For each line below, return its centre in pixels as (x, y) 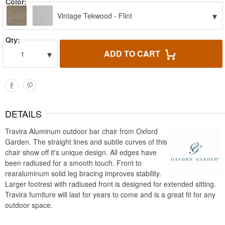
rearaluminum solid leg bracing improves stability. (83, 173)
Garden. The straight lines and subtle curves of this (86, 142)
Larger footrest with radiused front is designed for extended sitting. (110, 184)
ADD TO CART (133, 53)
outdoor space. (29, 205)
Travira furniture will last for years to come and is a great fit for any (110, 194)
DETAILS (23, 114)
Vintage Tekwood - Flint (94, 16)
